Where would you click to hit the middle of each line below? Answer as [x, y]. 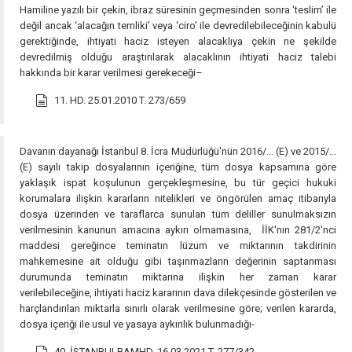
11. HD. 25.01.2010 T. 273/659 [120, 100]
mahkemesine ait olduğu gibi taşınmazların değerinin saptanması [178, 261]
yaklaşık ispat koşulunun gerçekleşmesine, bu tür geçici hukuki [178, 183]
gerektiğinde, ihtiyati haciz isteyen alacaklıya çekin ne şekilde [178, 41]
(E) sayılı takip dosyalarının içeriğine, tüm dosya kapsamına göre [178, 167]
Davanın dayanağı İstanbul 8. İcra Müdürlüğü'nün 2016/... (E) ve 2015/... [178, 151]
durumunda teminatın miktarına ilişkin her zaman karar [178, 277]
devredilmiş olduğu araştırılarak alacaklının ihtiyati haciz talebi [178, 57]
